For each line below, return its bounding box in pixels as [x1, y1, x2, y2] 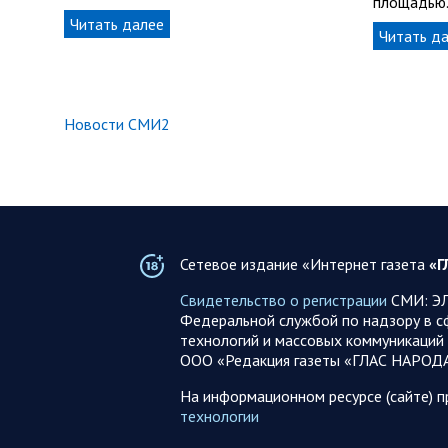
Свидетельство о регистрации [179, 289, 387, 310]
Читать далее [70, 13, 164, 34]
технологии [179, 405, 259, 426]
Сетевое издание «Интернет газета [179, 253, 429, 274]
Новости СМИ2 [64, 113, 170, 134]
